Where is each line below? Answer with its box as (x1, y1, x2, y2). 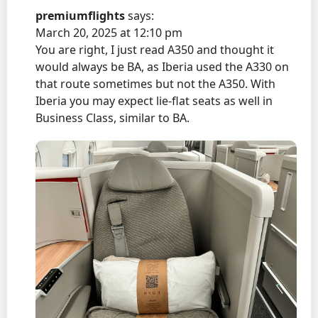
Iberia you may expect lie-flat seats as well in (35, 93, 273, 109)
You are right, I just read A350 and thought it (35, 42, 274, 57)
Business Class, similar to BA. (35, 110, 190, 126)
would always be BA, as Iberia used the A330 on (35, 59, 289, 75)
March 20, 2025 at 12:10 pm (35, 25, 182, 40)
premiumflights (35, 8, 125, 23)
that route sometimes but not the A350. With (35, 76, 275, 92)
